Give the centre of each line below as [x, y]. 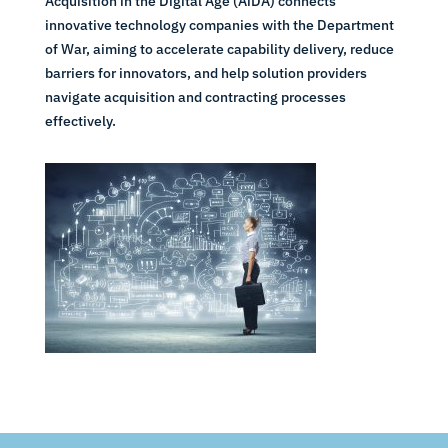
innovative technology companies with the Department [219, 25]
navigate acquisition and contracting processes [195, 97]
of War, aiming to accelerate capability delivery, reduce [219, 49]
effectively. [80, 121]
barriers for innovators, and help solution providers [205, 73]
